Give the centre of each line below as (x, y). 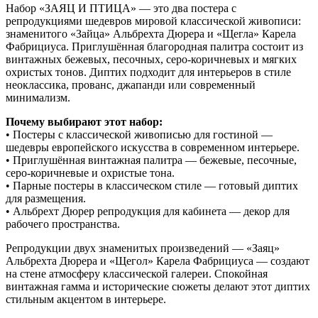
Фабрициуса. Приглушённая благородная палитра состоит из (154, 47)
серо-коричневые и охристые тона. (90, 173)
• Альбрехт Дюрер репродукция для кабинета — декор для (148, 212)
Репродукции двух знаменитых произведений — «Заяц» (143, 248)
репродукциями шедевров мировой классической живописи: (153, 21)
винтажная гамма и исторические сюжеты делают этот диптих (158, 287)
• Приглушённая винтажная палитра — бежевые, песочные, (151, 160)
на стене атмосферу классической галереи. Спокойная (137, 274)
